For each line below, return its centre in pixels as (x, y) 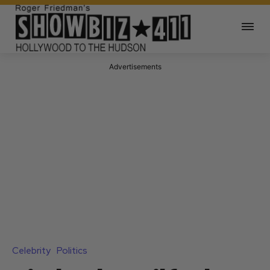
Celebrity (31, 251)
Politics (72, 251)
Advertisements (135, 67)
